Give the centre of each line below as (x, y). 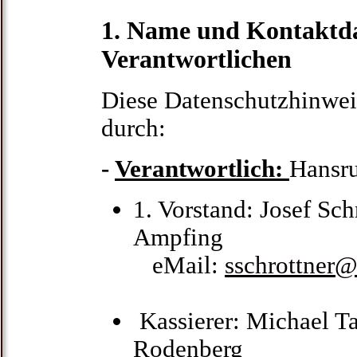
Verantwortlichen (196, 59)
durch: (133, 128)
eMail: (179, 265)
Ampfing (178, 237)
